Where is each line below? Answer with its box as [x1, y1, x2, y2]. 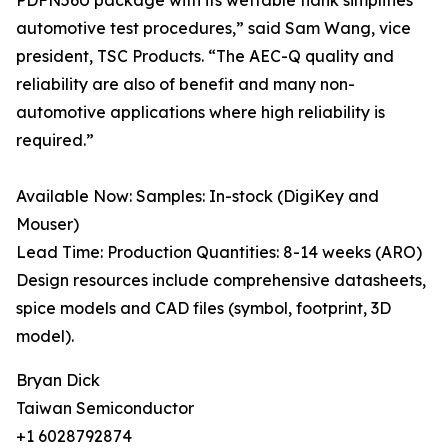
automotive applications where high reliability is [16, 102, 385, 123]
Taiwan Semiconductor [16, 398, 194, 419]
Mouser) [16, 214, 79, 235]
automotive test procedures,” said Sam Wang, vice [16, 18, 411, 39]
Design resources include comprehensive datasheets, [16, 270, 426, 291]
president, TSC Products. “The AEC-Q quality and [16, 46, 394, 67]
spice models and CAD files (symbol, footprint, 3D [16, 298, 391, 319]
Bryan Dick [16, 370, 100, 391]
